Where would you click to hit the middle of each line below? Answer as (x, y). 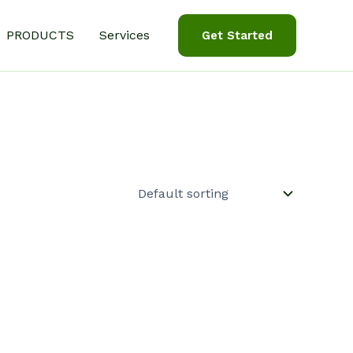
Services (124, 35)
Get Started (237, 35)
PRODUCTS (40, 35)
